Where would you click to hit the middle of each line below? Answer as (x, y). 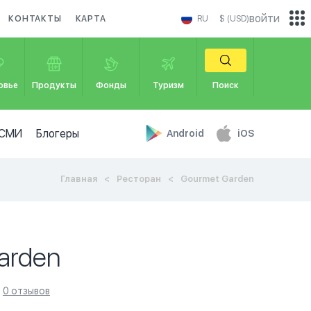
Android (186, 133)
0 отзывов (26, 291)
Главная (79, 179)
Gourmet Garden (217, 179)
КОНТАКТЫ (35, 19)
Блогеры (57, 134)
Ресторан (139, 179)
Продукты (54, 85)
